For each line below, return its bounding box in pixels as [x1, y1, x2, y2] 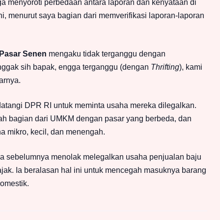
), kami [179, 63, 202, 72]
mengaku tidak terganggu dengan [47, 50, 165, 58]
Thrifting [151, 63, 179, 72]
